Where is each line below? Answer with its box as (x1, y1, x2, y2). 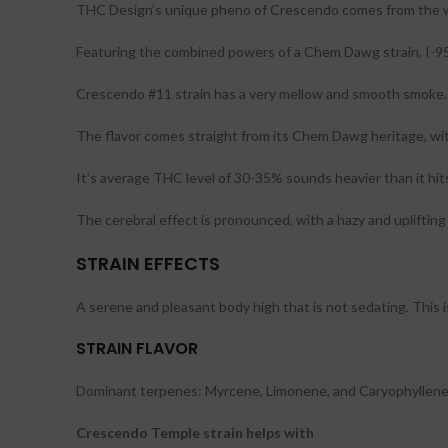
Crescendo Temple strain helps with (76, 424, 314, 442)
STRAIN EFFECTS (76, 251, 220, 277)
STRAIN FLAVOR (76, 337, 198, 361)
